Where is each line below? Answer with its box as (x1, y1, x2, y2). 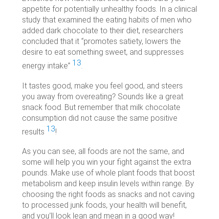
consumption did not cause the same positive (22, 113, 177, 123)
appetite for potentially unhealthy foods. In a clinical (22, 4, 197, 14)
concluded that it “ (22, 37, 84, 46)
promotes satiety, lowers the (83, 37, 181, 46)
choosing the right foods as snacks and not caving (22, 189, 195, 199)
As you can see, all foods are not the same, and (22, 146, 184, 156)
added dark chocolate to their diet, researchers (22, 26, 183, 36)
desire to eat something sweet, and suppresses (22, 47, 184, 57)
